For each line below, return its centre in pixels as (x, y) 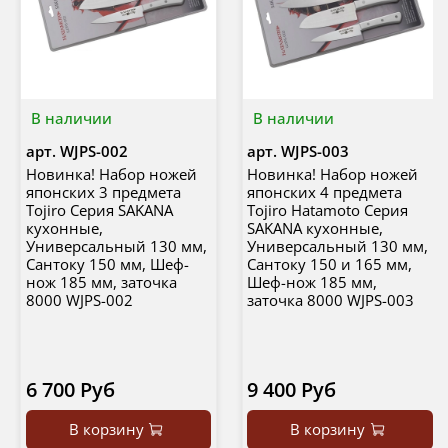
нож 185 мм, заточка (101, 282)
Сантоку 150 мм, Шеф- (107, 264)
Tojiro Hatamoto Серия (327, 210)
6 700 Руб (70, 390)
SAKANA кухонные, (315, 228)
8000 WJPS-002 (79, 300)
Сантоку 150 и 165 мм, (329, 264)
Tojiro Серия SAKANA (99, 210)
